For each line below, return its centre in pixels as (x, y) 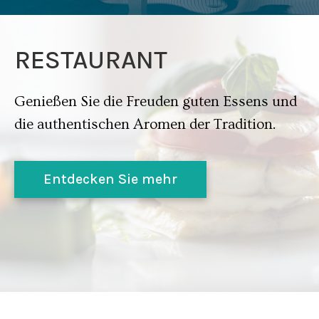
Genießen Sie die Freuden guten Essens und (156, 101)
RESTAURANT (91, 60)
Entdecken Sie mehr (110, 179)
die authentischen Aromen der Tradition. (145, 124)
